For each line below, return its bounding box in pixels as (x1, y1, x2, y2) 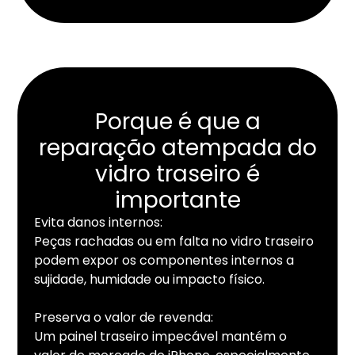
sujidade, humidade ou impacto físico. (33, 270, 265, 289)
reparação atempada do (38, 132, 317, 164)
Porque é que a (94, 106, 261, 138)
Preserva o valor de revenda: (33, 308, 213, 327)
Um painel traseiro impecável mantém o (33, 327, 287, 346)
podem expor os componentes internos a (33, 251, 294, 270)
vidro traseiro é (95, 158, 260, 190)
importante (114, 185, 241, 216)
